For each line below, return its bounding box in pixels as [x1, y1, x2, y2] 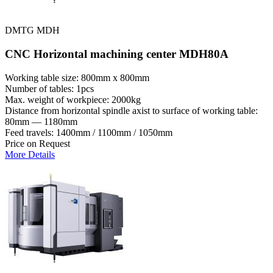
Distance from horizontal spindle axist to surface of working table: [5, 105, 258, 116]
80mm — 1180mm [5, 116, 77, 127]
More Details [5, 149, 55, 160]
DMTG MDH [5, 25, 60, 36]
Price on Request [5, 138, 70, 149]
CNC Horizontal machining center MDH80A [5, 47, 229, 60]
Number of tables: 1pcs [5, 83, 94, 94]
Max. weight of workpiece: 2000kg [5, 94, 141, 105]
